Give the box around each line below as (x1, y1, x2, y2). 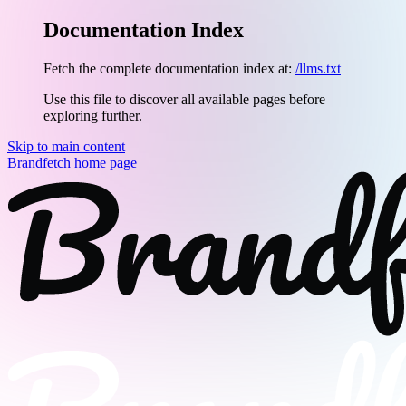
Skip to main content (7, 138, 125, 154)
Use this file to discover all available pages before (43, 91, 325, 107)
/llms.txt (295, 60, 341, 76)
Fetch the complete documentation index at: (43, 60, 292, 76)
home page (71, 154, 137, 170)
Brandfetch (7, 154, 71, 170)
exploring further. (43, 107, 142, 123)
